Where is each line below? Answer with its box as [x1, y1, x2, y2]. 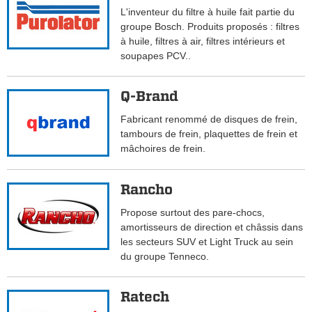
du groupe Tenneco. [120, 251, 210, 263]
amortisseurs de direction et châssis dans [120, 221, 304, 233]
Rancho [120, 181, 173, 198]
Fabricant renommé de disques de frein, [120, 114, 298, 125]
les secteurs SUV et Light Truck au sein [120, 236, 294, 248]
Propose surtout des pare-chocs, [120, 207, 265, 219]
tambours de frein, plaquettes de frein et [120, 128, 298, 140]
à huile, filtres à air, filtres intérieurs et [120, 36, 286, 47]
